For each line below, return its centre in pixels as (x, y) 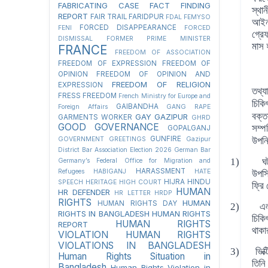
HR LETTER (133, 193)
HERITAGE (101, 182)
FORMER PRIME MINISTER (159, 38)
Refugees (71, 171)
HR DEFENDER (84, 192)
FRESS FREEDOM (88, 95)
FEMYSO (197, 17)
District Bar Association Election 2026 (115, 150)
